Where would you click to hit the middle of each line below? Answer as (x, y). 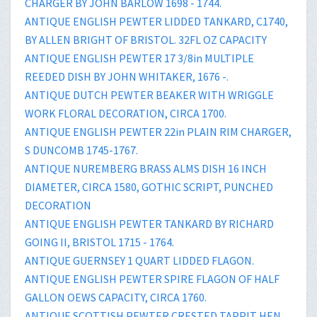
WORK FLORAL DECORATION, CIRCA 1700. (126, 113)
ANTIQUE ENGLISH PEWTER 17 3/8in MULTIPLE (139, 58)
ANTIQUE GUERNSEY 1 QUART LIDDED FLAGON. (139, 260)
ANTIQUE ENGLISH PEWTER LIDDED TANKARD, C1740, (156, 21)
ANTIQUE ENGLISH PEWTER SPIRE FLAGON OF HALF (152, 278)
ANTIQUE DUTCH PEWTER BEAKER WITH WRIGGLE (149, 94)
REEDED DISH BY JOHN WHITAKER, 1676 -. (127, 76)
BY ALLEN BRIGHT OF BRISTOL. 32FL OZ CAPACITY (146, 39)
